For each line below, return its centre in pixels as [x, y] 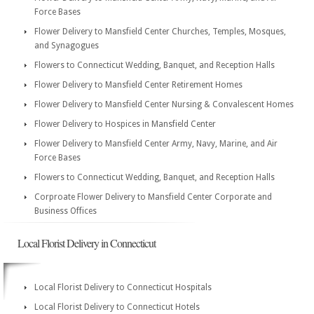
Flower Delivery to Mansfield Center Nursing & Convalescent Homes [164, 104]
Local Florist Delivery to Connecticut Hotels [117, 307]
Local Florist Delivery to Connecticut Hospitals [123, 287]
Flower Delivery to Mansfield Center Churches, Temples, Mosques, [160, 32]
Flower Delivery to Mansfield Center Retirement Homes [138, 85]
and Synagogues [67, 46]
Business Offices [66, 211]
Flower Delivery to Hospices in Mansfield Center [125, 124]
